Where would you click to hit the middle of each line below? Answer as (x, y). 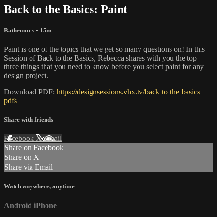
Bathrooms (20, 30)
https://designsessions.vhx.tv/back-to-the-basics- (130, 92)
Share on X (22, 157)
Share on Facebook (34, 148)
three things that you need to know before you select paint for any (104, 66)
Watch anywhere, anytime (39, 186)
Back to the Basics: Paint (66, 9)
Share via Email (29, 167)
